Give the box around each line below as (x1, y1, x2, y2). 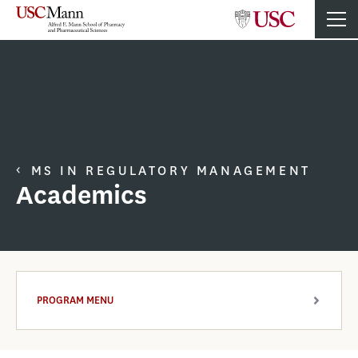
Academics (16, 178, 147, 213)
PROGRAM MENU (37, 293, 113, 307)
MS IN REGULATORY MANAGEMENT (30, 162, 311, 179)
